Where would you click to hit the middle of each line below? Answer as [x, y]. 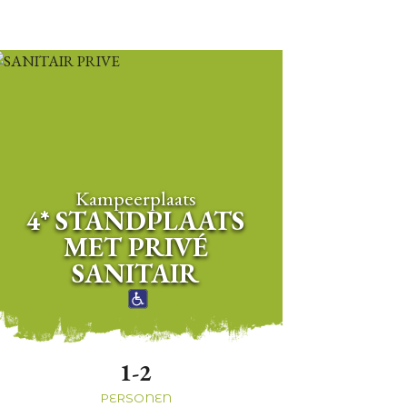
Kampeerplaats [135, 198]
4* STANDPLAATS [136, 220]
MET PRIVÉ [135, 247]
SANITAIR [136, 273]
